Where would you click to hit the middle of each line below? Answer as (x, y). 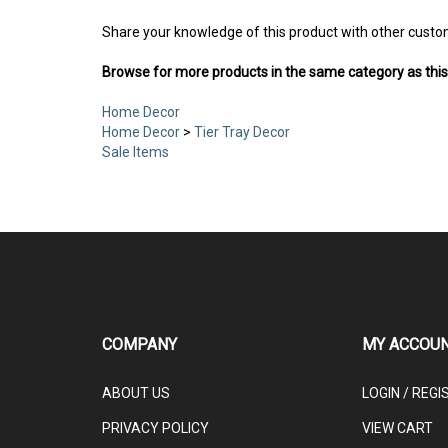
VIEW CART (397, 431)
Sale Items (135, 155)
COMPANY (139, 347)
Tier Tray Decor (242, 135)
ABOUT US (136, 396)
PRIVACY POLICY (155, 431)
